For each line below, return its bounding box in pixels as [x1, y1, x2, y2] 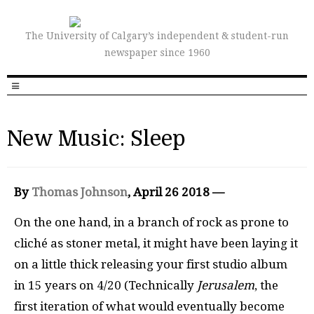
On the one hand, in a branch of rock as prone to [14, 214, 289, 229]
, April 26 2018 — [128, 185, 224, 199]
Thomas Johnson [32, 185, 128, 199]
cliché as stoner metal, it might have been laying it [14, 235, 298, 250]
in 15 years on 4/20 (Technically [14, 278, 197, 292]
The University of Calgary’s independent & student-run [25, 30, 289, 41]
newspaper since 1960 [104, 47, 210, 58]
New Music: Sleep [7, 127, 186, 151]
